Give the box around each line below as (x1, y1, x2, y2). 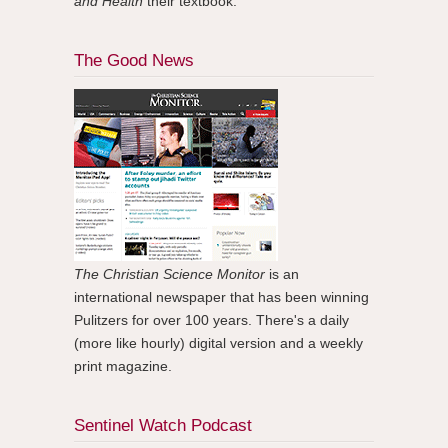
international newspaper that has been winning (74, 289, 369, 306)
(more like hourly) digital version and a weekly (74, 335, 363, 352)
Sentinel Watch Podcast (74, 416, 252, 436)
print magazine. (74, 358, 172, 375)
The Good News (74, 51, 194, 71)
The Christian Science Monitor (74, 266, 265, 283)
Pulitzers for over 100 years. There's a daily (74, 312, 349, 329)
